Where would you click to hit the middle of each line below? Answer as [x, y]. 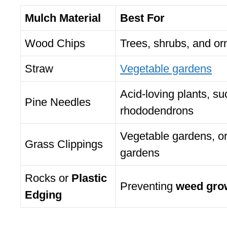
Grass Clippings [64, 144]
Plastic [89, 178]
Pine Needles [58, 102]
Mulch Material [63, 18]
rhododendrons [157, 111]
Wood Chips [55, 44]
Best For [142, 18]
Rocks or [48, 178]
